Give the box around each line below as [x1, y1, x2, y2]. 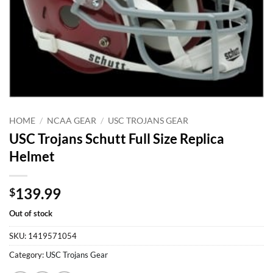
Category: [9, 249, 46, 260]
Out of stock [9, 208, 52, 218]
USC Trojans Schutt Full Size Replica [9, 130, 224, 147]
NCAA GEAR [47, 115, 97, 126]
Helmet [9, 147, 55, 165]
